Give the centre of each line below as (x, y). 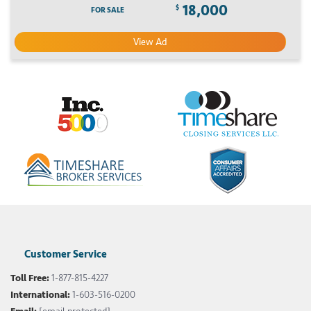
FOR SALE (107, 10)
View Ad (151, 42)
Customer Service (66, 254)
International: (40, 294)
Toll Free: (30, 278)
